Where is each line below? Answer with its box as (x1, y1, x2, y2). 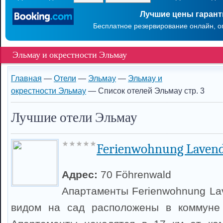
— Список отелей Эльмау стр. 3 (86, 86, 205, 95)
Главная (11, 74, 42, 83)
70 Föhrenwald (101, 169, 171, 180)
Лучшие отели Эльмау (11, 110, 137, 125)
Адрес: (62, 169, 101, 180)
